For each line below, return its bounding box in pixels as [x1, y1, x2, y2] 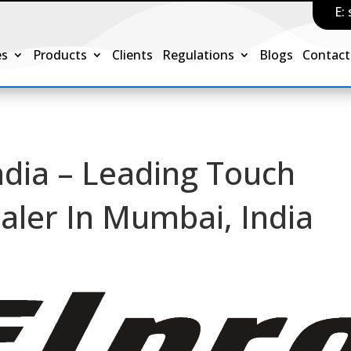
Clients [112, 46, 154, 63]
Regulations [162, 46, 235, 63]
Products [33, 46, 88, 63]
